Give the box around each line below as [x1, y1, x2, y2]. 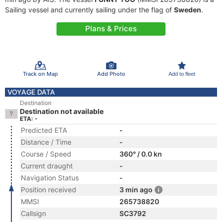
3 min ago [119, 185, 153, 194]
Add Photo [97, 70, 125, 77]
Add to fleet [168, 70, 195, 77]
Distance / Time [21, 138, 71, 146]
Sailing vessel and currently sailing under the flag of [5, 5, 174, 14]
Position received [21, 185, 76, 194]
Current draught [21, 162, 73, 170]
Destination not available [20, 107, 104, 115]
